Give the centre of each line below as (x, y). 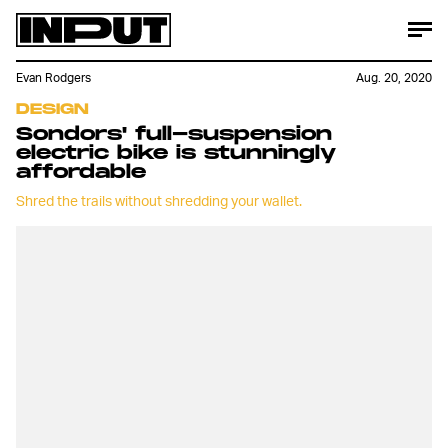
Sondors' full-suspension (174, 134)
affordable (81, 172)
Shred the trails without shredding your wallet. (159, 200)
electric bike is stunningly (176, 153)
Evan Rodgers (53, 78)
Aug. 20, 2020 (394, 78)
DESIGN (52, 109)
